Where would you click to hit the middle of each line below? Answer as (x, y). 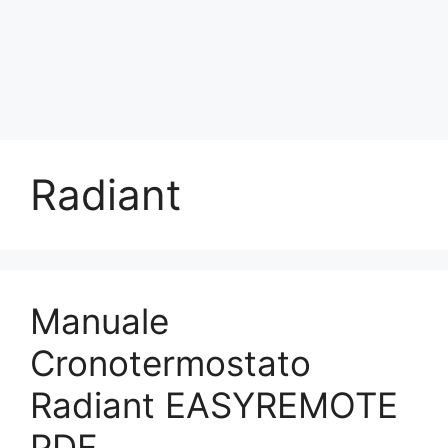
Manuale (99, 321)
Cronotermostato (170, 363)
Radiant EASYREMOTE (214, 405)
